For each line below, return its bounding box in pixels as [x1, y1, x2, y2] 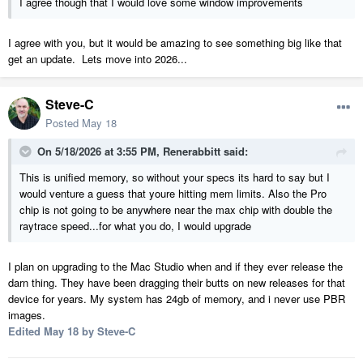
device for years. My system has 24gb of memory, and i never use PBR [8, 291, 345, 307]
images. [8, 307, 45, 323]
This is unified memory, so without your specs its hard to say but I [19, 169, 330, 186]
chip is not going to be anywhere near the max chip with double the [19, 202, 332, 218]
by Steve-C [79, 323, 135, 340]
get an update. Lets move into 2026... [8, 51, 187, 67]
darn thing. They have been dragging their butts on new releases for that [8, 275, 345, 291]
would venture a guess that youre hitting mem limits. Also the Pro [19, 186, 327, 202]
